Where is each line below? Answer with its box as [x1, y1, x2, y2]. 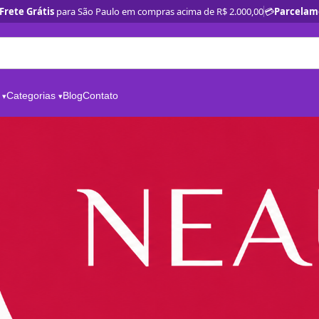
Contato [83, 90, 118, 101]
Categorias [6, 90, 56, 101]
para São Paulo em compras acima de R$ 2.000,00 [53, 5, 263, 18]
